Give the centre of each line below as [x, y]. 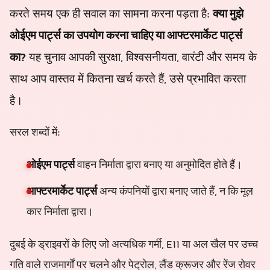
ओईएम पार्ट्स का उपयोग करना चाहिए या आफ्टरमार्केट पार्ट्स [126, 36]
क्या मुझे [228, 15]
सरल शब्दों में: [35, 133]
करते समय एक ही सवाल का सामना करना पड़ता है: [111, 15]
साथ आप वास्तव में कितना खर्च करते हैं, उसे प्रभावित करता [128, 80]
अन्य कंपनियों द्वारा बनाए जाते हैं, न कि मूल [175, 192]
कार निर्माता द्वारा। [60, 212]
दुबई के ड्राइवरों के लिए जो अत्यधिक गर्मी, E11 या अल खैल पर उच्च [134, 245]
